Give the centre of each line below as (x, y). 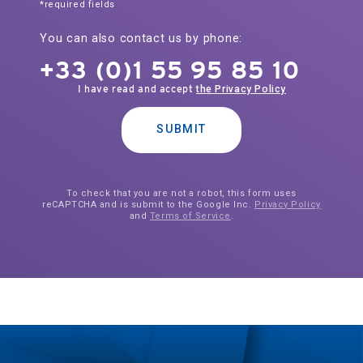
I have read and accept (137, 89)
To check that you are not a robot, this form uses (181, 194)
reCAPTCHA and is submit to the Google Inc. (148, 205)
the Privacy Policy (241, 90)
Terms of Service (190, 216)
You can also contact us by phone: (141, 38)
